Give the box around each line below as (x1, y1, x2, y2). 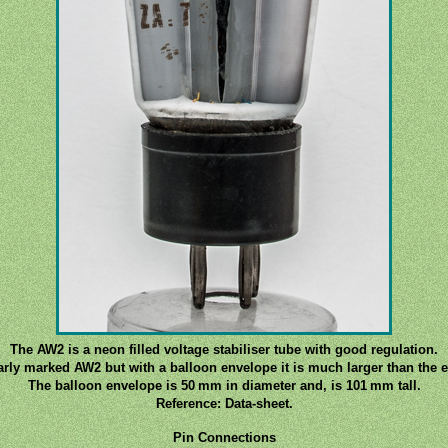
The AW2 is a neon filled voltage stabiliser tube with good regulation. (10, 342, 438, 357)
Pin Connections (172, 430, 276, 445)
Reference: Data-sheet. (155, 396, 293, 411)
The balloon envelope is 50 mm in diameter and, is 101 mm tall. (27, 378, 421, 393)
